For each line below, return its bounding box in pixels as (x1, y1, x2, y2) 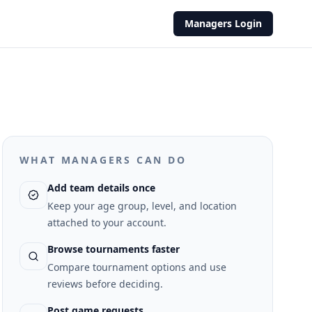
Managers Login (184, 17, 262, 30)
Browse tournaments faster (47, 242, 180, 256)
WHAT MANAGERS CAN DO (19, 153, 187, 166)
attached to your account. (47, 216, 166, 229)
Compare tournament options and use (47, 260, 226, 274)
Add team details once (47, 181, 155, 194)
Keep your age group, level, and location (47, 199, 237, 212)
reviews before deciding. (47, 277, 163, 290)
